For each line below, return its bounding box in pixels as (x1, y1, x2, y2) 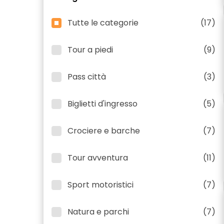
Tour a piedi (67, 44, 113, 55)
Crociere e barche (67, 125, 140, 136)
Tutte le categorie (67, 17, 138, 28)
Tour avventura (67, 152, 128, 163)
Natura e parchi (67, 206, 129, 217)
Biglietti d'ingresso (67, 98, 137, 109)
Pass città (67, 71, 106, 82)
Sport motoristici (67, 179, 133, 190)
